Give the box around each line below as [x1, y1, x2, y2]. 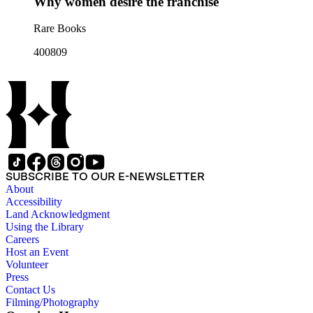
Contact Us [6, 284, 55, 296]
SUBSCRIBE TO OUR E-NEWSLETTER [6, 170, 205, 184]
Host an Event [6, 246, 68, 259]
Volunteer [6, 259, 48, 271]
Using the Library [6, 221, 84, 233]
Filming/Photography [6, 296, 99, 309]
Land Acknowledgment [6, 208, 110, 221]
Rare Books [34, 22, 86, 35]
